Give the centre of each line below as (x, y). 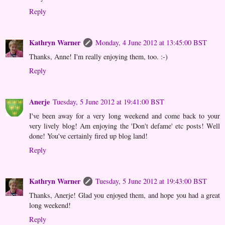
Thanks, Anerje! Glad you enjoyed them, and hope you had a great (125, 195)
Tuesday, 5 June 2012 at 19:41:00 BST (108, 102)
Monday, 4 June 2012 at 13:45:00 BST (151, 43)
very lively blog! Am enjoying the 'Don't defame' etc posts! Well (125, 126)
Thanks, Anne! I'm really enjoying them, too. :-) (98, 57)
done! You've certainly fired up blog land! (88, 136)
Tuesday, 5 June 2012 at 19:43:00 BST (151, 181)
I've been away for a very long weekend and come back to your (125, 116)
